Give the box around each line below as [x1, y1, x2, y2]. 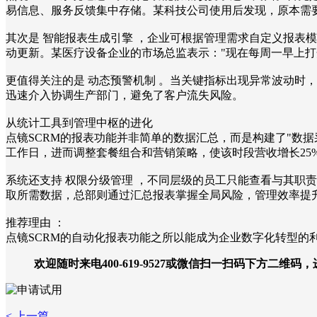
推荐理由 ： [6, 217, 65, 229]
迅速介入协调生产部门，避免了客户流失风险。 [6, 89, 243, 102]
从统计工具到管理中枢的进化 [6, 117, 153, 129]
